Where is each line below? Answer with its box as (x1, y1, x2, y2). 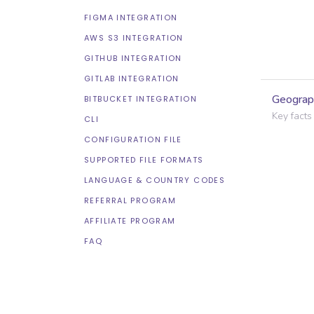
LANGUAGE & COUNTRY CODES (84, 175, 225, 186)
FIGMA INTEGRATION (84, 12, 178, 23)
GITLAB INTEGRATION (84, 73, 179, 84)
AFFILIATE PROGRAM (84, 215, 176, 226)
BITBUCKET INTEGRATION (84, 93, 197, 104)
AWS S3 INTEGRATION (84, 32, 184, 43)
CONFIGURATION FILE (84, 134, 182, 145)
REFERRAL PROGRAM (84, 195, 176, 206)
